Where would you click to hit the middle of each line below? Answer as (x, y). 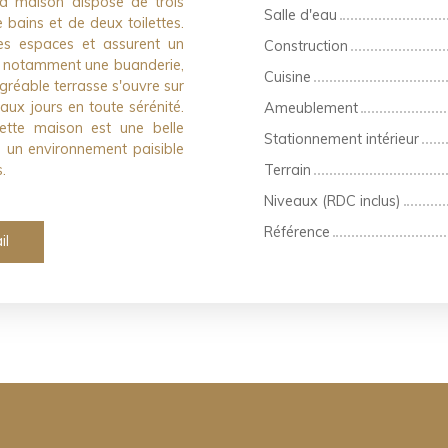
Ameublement (311, 107)
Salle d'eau (300, 14)
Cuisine (287, 76)
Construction (306, 45)
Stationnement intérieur (341, 138)
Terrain (287, 169)
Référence (297, 231)
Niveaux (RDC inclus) (332, 200)
